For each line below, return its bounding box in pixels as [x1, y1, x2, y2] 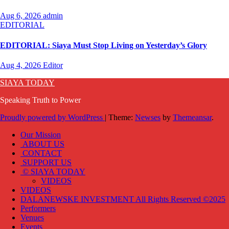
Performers [20, 203, 56, 213]
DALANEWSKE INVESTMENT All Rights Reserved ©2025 [20, 194, 225, 203]
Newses [135, 112, 161, 122]
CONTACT [20, 148, 62, 157]
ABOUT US [20, 139, 64, 148]
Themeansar [173, 112, 212, 122]
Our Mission [20, 130, 61, 139]
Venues [20, 213, 44, 222]
